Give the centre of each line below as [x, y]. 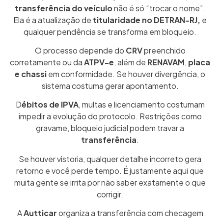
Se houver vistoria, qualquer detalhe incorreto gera [110, 159]
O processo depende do [80, 50]
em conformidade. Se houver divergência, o [126, 74]
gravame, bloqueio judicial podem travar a [110, 128]
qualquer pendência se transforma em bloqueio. [110, 31]
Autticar [40, 213]
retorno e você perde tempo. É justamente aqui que [110, 170]
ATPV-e [99, 62]
